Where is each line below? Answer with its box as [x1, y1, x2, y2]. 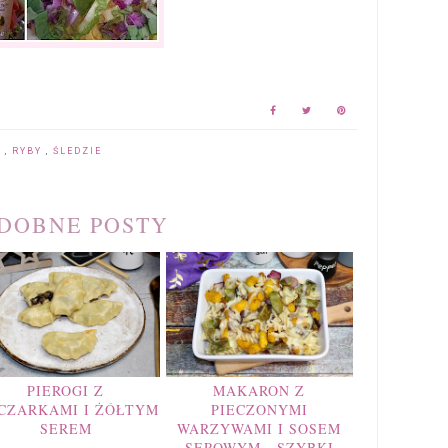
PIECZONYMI [210, 399, 308, 419]
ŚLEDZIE [53, 145, 102, 156]
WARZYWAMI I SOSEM [177, 418, 342, 438]
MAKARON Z [213, 380, 306, 400]
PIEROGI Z [27, 380, 105, 400]
